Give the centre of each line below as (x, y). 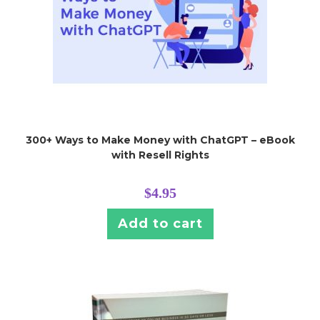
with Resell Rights (160, 155)
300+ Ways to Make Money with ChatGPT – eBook (160, 140)
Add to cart (160, 223)
